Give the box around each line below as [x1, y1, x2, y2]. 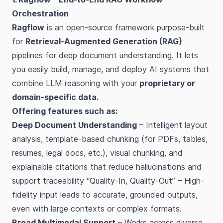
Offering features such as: [12, 106, 117, 116]
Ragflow [12, 22, 44, 32]
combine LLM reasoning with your [12, 78, 139, 88]
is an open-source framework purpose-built [44, 22, 205, 32]
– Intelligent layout [137, 120, 208, 130]
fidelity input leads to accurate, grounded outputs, [12, 190, 198, 200]
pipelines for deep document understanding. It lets [12, 50, 198, 60]
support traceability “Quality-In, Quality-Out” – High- [12, 176, 204, 186]
